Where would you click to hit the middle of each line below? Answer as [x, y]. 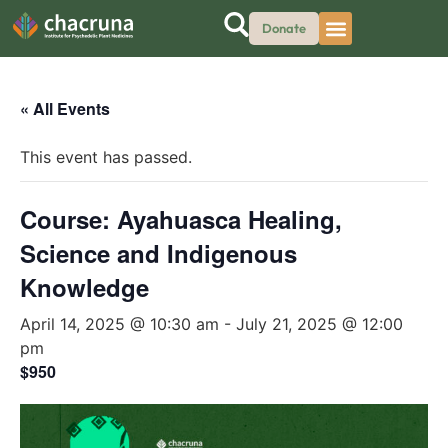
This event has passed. [106, 157]
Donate [284, 28]
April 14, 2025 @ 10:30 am [119, 324]
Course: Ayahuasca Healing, [181, 219]
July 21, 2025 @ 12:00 [319, 324]
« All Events [65, 108]
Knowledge [84, 287]
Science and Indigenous [158, 253]
